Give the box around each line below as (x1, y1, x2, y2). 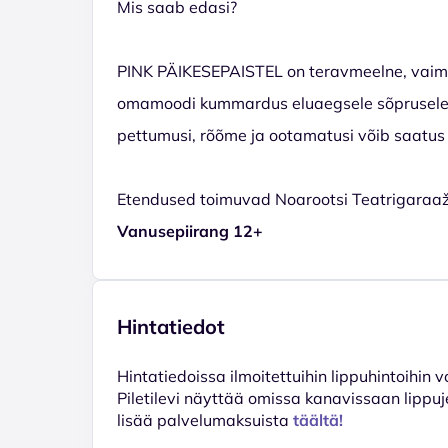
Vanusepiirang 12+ (117, 220, 263, 241)
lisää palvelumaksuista (117, 409, 293, 430)
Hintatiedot (117, 313, 225, 339)
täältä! (293, 409, 343, 430)
